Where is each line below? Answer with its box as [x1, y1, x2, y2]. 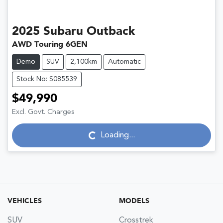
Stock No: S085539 [16, 76, 77, 83]
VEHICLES [7, 198, 42, 205]
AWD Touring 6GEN [12, 41, 88, 49]
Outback [87, 26, 135, 38]
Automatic [108, 58, 141, 66]
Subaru [43, 26, 83, 38]
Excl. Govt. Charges [12, 109, 74, 116]
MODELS [119, 198, 149, 205]
